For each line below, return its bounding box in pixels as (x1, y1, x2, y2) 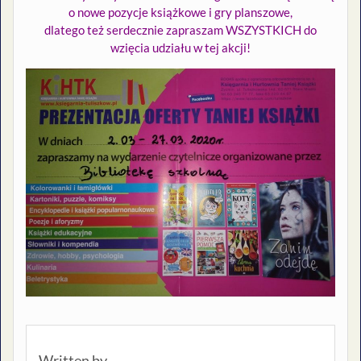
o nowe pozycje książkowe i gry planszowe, (68, 5, 293, 20)
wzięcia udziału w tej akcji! (110, 40, 251, 56)
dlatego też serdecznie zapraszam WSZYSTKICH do (44, 23, 317, 38)
